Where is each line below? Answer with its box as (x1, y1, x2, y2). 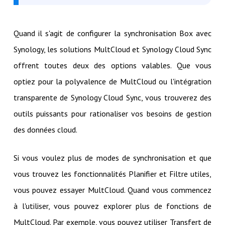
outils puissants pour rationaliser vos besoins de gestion (13, 108, 212, 119)
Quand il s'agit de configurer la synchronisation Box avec (13, 28, 212, 39)
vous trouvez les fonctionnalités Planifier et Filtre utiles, (13, 169, 212, 179)
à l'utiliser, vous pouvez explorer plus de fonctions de (13, 201, 212, 211)
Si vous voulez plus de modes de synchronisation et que (13, 153, 212, 163)
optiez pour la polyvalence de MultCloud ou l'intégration (13, 76, 212, 87)
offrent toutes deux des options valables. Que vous (13, 60, 212, 71)
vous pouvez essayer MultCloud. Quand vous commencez (13, 185, 212, 195)
